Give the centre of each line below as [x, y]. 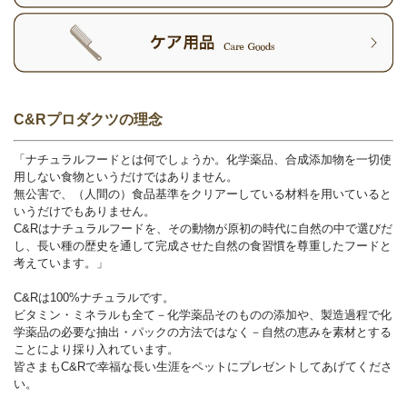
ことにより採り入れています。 [96, 349]
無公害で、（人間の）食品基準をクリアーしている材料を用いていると [203, 194]
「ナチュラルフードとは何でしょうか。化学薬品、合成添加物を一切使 [203, 159]
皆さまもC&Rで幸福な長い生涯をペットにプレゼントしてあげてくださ [203, 367]
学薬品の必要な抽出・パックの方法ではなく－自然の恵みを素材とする [203, 332]
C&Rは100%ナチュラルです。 [94, 298]
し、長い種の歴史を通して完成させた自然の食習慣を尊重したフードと [203, 246]
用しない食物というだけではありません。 [126, 177]
